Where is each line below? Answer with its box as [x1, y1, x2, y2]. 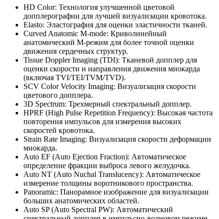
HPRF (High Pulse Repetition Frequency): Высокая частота [23, 108, 213, 117]
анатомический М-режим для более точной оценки [23, 38, 194, 46]
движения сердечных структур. [23, 46, 128, 55]
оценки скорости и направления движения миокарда [23, 64, 200, 73]
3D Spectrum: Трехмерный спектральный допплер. [23, 99, 192, 108]
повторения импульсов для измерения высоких [23, 117, 181, 126]
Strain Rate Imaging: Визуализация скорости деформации [23, 134, 211, 143]
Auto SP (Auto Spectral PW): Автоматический [23, 205, 173, 214]
